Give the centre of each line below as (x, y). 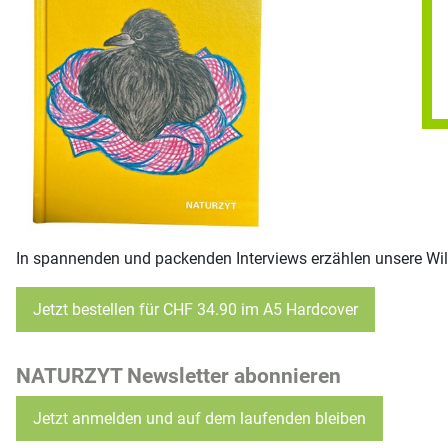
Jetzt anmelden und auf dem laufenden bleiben (199, 418)
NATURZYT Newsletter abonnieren (178, 376)
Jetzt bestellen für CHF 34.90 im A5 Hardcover (195, 309)
